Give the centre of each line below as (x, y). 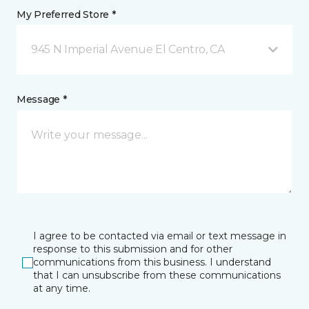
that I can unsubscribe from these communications (157, 275)
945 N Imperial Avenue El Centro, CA (128, 49)
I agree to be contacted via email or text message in (160, 236)
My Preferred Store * (66, 14)
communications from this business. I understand (152, 262)
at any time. (62, 288)
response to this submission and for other (133, 249)
